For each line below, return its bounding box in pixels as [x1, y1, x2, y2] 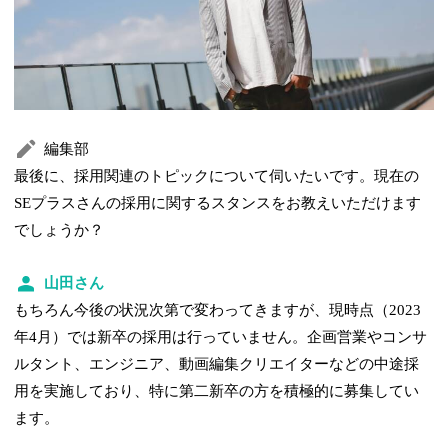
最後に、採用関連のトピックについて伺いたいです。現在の [14, 167, 420, 184]
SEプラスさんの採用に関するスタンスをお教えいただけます [14, 194, 422, 211]
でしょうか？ [14, 221, 105, 238]
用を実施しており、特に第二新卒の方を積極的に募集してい [14, 382, 420, 399]
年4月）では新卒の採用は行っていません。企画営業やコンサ [14, 328, 428, 345]
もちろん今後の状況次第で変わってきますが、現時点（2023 [14, 301, 422, 318]
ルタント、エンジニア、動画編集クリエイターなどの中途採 [14, 355, 420, 372]
